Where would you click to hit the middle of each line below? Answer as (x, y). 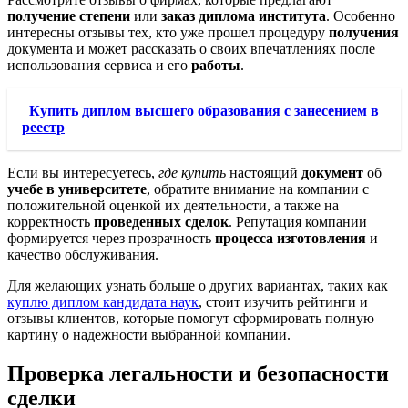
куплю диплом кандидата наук (103, 302)
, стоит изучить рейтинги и (283, 302)
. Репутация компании (298, 222)
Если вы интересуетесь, (83, 173)
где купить (192, 173)
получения (364, 32)
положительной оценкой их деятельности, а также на (173, 205)
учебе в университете (77, 189)
